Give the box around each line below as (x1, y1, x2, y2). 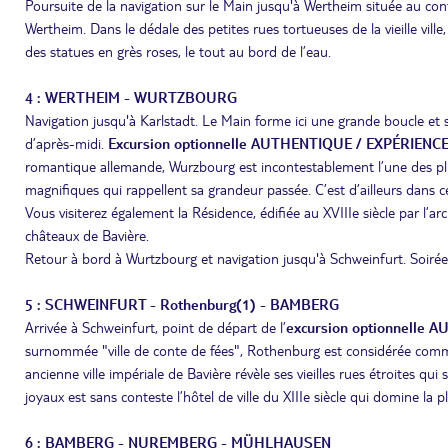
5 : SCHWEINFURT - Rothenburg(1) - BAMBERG (25, 295, 339, 313)
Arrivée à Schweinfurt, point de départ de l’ (25, 318, 286, 336)
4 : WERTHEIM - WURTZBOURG (25, 88, 237, 106)
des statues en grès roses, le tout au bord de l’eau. (25, 42, 331, 60)
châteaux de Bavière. (25, 226, 149, 244)
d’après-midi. (25, 134, 108, 152)
